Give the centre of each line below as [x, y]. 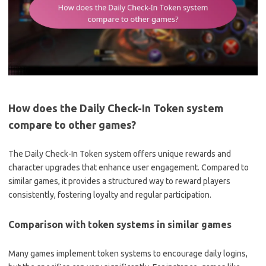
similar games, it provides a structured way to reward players [119, 181]
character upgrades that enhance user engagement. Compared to [129, 167]
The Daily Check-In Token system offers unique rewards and [120, 154]
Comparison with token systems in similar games [120, 224]
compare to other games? [72, 125]
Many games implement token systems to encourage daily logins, [128, 254]
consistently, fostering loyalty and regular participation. [110, 195]
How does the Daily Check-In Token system [116, 108]
